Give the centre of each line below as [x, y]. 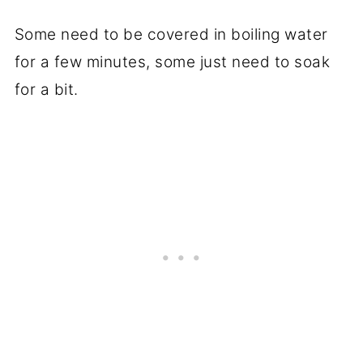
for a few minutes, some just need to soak [172, 62]
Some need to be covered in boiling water [171, 34]
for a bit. [46, 89]
